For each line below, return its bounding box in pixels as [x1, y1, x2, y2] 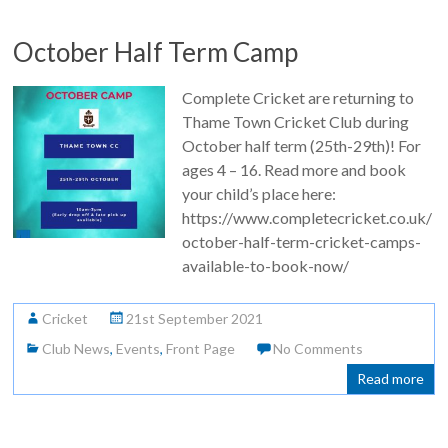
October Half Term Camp [13, 36, 299, 68]
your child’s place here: [181, 184, 336, 203]
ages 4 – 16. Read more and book [181, 160, 406, 179]
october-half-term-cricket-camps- [181, 232, 421, 251]
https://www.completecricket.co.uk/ [181, 208, 432, 227]
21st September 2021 [126, 310, 264, 327]
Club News [42, 340, 111, 357]
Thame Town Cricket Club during [181, 112, 409, 131]
